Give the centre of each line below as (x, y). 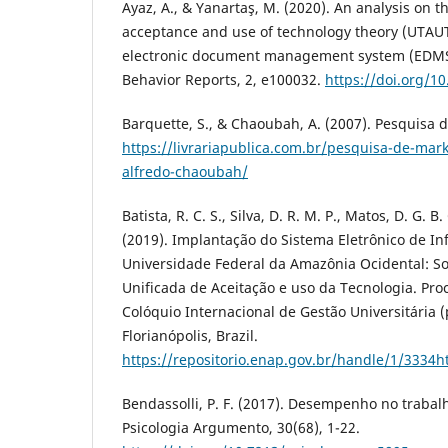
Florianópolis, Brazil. (190, 335)
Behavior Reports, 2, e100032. (223, 79)
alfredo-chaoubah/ (185, 171)
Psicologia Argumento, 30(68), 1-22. (241, 427)
